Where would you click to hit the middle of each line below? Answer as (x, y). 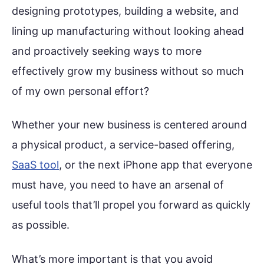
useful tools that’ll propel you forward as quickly (131, 205)
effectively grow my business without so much (128, 71)
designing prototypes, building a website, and (125, 11)
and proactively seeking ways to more (107, 51)
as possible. (41, 225)
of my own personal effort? (80, 91)
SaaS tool (35, 165)
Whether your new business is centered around (129, 125)
